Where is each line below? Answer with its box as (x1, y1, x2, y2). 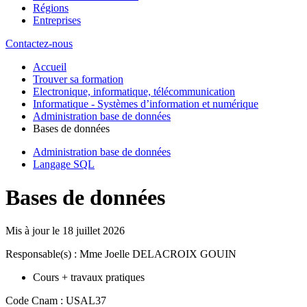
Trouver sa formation (33, 73, 123, 85)
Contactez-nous (5, 37, 73, 49)
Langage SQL (33, 158, 95, 170)
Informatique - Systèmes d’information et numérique (33, 97, 258, 110)
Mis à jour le (5, 225, 62, 237)
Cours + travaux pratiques (33, 271, 145, 284)
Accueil (33, 60, 66, 73)
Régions (33, 1, 69, 14)
